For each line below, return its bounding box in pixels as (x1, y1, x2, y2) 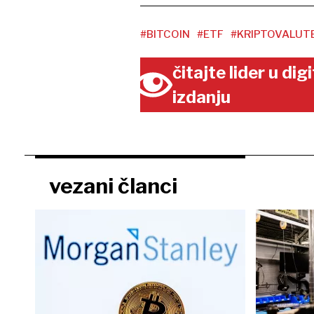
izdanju (172, 87, 231, 107)
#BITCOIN (139, 28, 190, 41)
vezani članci (48, 173, 177, 198)
